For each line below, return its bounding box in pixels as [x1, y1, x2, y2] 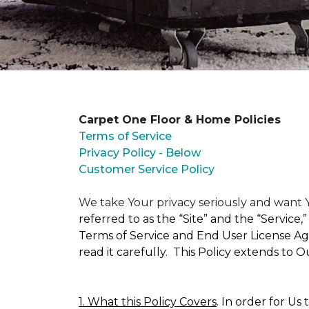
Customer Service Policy [79, 163, 215, 176]
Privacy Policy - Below [79, 146, 201, 159]
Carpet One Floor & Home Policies [79, 113, 281, 126]
